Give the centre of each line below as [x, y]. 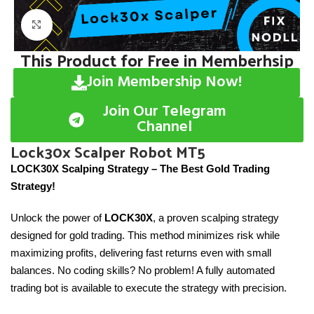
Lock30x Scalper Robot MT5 [108, 151]
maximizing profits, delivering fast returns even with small [141, 252]
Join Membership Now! [165, 82]
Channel [165, 127]
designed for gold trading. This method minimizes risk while [145, 235]
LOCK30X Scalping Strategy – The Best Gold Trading [140, 168]
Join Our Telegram [164, 111]
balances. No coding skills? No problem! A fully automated [143, 270]
